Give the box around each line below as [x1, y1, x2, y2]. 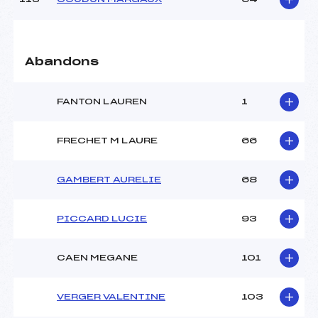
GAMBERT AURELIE [57, 175, 161, 185]
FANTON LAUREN [57, 97, 147, 106]
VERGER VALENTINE [57, 292, 165, 302]
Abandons [25, 57, 99, 68]
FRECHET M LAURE [57, 136, 158, 146]
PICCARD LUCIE [57, 214, 147, 224]
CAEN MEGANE [57, 253, 138, 263]
